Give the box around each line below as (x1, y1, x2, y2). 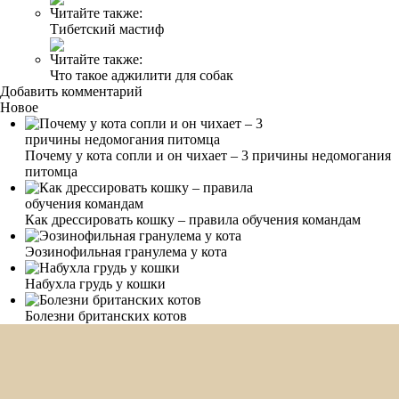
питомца (25, 163, 77, 179)
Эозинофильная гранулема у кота (25, 243, 227, 259)
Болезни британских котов (25, 307, 187, 323)
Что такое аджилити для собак (50, 67, 233, 83)
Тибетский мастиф (50, 20, 164, 37)
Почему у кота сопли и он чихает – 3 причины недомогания (25, 147, 391, 163)
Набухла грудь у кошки (25, 275, 166, 291)
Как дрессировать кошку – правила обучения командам (25, 211, 361, 227)
